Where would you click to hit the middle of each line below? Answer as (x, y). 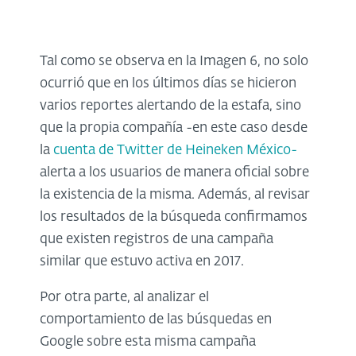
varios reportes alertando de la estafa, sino (170, 106)
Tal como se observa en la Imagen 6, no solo (174, 62)
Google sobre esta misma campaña (148, 342)
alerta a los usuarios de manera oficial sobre (174, 173)
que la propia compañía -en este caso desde (174, 129)
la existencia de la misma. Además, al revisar (175, 195)
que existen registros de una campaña (157, 240)
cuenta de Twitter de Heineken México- (175, 151)
